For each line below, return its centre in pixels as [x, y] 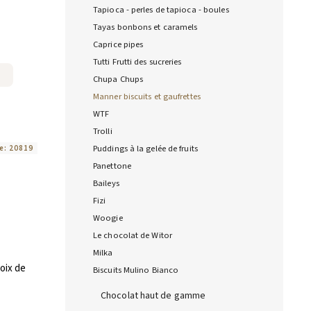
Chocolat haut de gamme [153, 296]
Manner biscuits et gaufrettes [147, 97]
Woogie [108, 218]
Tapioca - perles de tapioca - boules [161, 10]
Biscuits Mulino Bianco [136, 270]
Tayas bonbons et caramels [145, 27]
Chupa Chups [118, 79]
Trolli [103, 132]
